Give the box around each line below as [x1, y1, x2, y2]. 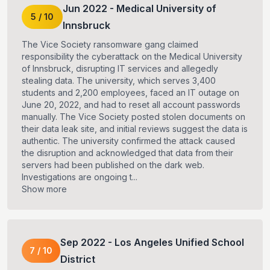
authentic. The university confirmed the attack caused [22, 136, 235, 146]
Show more [22, 184, 67, 195]
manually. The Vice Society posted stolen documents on [22, 111, 245, 122]
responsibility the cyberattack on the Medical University [22, 51, 242, 62]
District [60, 253, 95, 266]
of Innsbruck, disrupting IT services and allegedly [22, 63, 218, 74]
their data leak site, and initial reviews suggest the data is [22, 124, 248, 134]
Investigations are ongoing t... [22, 172, 137, 183]
